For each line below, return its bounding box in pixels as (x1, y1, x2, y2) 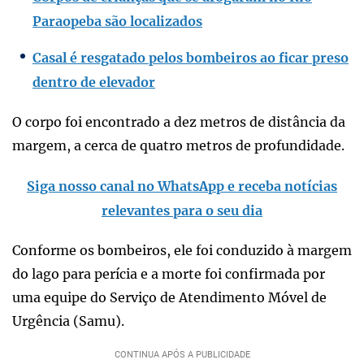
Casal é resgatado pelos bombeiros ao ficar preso (32, 49, 349, 66)
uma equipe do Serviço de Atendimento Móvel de (12, 288, 327, 305)
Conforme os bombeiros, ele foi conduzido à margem (12, 241, 352, 258)
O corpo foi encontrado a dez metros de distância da (12, 113, 345, 130)
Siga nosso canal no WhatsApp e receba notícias (27, 177, 337, 194)
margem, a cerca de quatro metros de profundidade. (12, 136, 344, 154)
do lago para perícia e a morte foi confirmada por (12, 265, 325, 282)
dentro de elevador (32, 73, 155, 90)
